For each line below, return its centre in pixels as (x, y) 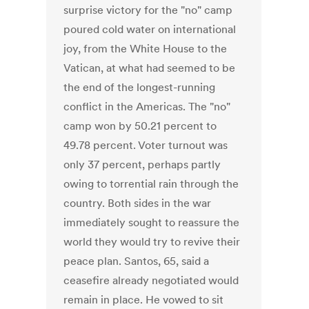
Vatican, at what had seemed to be (150, 68)
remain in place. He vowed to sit (144, 300)
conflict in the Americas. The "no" (147, 107)
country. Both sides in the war (138, 203)
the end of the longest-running (140, 87)
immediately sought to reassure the (152, 222)
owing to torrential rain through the (151, 184)
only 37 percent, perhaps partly (142, 165)
